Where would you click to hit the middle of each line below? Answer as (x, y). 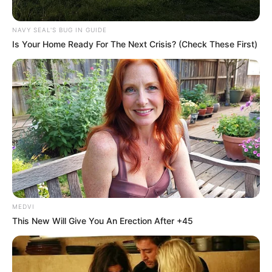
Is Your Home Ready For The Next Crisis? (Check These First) (135, 44)
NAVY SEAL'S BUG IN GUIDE (59, 29)
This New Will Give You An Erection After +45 (103, 221)
